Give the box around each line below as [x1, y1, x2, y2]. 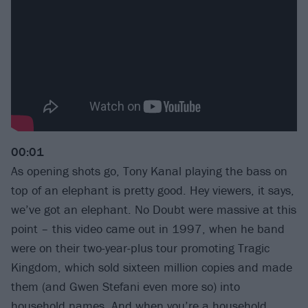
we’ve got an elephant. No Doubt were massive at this [11, 201, 296, 218]
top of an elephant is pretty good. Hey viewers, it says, [11, 182, 294, 199]
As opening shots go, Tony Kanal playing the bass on [11, 163, 287, 179]
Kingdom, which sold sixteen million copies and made [11, 259, 292, 276]
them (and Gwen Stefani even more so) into [11, 278, 240, 295]
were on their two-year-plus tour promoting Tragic [11, 240, 269, 256]
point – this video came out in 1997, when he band [11, 221, 285, 237]
